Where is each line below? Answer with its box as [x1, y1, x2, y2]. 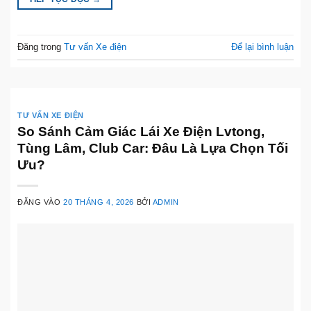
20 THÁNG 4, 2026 [63, 197, 135, 206]
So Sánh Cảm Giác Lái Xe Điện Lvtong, [17, 124, 264, 139]
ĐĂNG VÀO [17, 197, 64, 206]
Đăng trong [17, 41, 64, 52]
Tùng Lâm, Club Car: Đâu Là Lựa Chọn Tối [17, 140, 288, 155]
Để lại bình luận [231, 41, 294, 52]
